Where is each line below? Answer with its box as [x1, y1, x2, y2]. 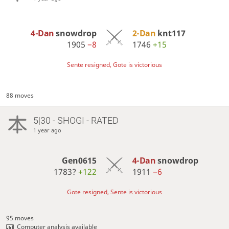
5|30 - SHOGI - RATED [33, 114, 119, 126]
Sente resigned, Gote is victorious [67, 60, 162, 69]
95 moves [6, 214, 34, 222]
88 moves [6, 90, 34, 100]
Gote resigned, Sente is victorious [67, 188, 162, 197]
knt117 [157, 27, 186, 39]
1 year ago [33, 126, 61, 134]
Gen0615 [62, 154, 97, 166]
